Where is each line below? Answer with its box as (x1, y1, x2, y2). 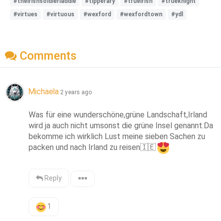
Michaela (28, 87, 59, 97)
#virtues (13, 10, 37, 18)
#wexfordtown (120, 10, 162, 18)
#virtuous (46, 10, 74, 18)
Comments (17, 49, 76, 63)
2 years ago (60, 89, 92, 96)
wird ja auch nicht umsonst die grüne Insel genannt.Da (29, 121, 214, 131)
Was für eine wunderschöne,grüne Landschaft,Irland (29, 110, 208, 120)
